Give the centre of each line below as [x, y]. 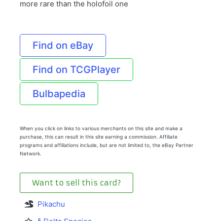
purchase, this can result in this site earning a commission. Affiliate [99, 137]
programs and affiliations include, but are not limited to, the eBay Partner [107, 145]
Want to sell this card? [76, 183]
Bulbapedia [59, 94]
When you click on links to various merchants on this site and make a [101, 129]
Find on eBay [63, 46]
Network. [31, 154]
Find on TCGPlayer [76, 70]
